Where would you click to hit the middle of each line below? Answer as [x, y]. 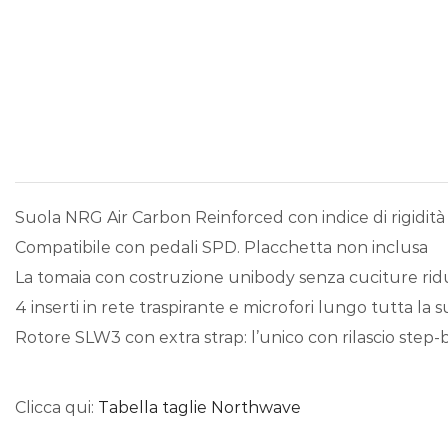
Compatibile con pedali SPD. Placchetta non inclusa [221, 248]
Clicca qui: [56, 408]
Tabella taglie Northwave [199, 408]
